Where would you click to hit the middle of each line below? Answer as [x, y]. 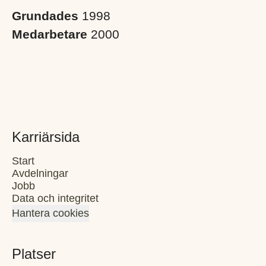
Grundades [47, 15]
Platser [34, 254]
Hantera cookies [50, 213]
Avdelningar [40, 173]
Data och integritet [55, 198]
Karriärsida [46, 137]
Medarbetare [51, 34]
